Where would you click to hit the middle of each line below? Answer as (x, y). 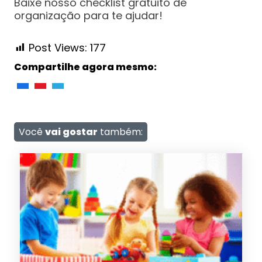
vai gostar (71, 132)
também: (120, 132)
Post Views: (58, 48)
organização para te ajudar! (88, 16)
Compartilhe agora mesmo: (85, 67)
